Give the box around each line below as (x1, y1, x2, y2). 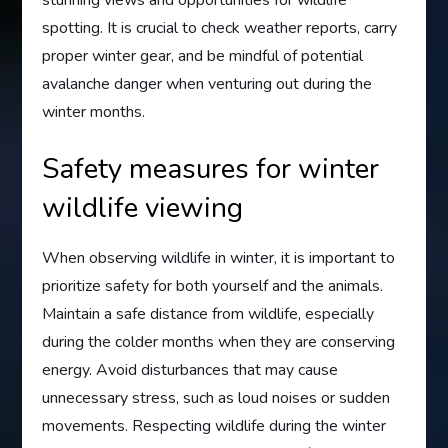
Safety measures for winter (42, 149, 380, 188)
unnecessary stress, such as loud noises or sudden (42, 386, 391, 409)
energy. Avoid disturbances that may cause (42, 358, 339, 381)
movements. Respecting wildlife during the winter (42, 414, 387, 437)
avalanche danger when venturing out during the (42, 72, 373, 95)
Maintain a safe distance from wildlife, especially (42, 302, 375, 325)
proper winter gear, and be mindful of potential (42, 44, 364, 67)
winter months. (42, 100, 146, 123)
